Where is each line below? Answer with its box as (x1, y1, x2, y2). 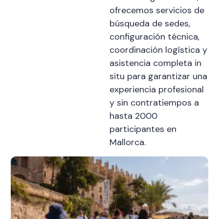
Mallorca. (109, 136, 146, 149)
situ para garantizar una (109, 70, 207, 83)
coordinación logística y (109, 44, 207, 56)
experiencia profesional (109, 84, 204, 96)
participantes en (109, 123, 176, 135)
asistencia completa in (109, 57, 201, 69)
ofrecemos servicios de (109, 4, 204, 17)
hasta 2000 (109, 110, 157, 122)
